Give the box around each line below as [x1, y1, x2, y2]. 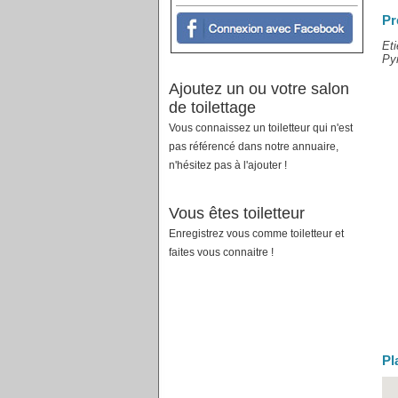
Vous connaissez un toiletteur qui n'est [168, 122, 353, 134]
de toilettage [168, 99, 256, 116]
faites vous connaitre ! [168, 246, 274, 259]
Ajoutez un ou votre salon [168, 80, 349, 98]
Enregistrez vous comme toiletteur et [168, 227, 344, 240]
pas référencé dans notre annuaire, [168, 140, 338, 153]
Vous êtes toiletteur [168, 204, 305, 222]
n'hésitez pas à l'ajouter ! [168, 159, 287, 171]
